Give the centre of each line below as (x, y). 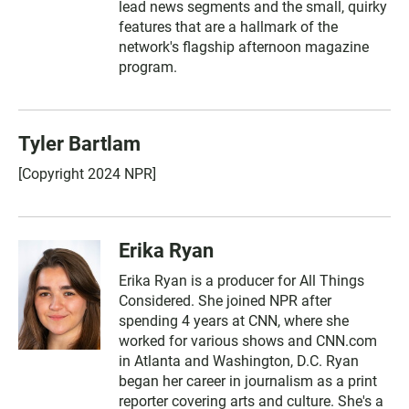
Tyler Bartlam (79, 143)
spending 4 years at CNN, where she (234, 320)
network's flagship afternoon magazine (244, 47)
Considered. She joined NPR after (225, 300)
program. (148, 67)
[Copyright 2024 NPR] (87, 173)
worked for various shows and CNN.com (248, 341)
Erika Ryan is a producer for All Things (241, 280)
